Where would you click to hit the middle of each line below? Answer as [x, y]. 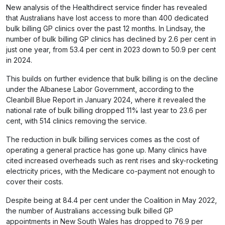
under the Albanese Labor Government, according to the [100, 89]
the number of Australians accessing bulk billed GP [90, 211]
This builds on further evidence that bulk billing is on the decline [112, 79]
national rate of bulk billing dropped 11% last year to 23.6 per [106, 110]
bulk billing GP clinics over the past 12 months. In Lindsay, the [106, 28]
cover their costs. [35, 182]
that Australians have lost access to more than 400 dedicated [107, 18]
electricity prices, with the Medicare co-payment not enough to [110, 171]
